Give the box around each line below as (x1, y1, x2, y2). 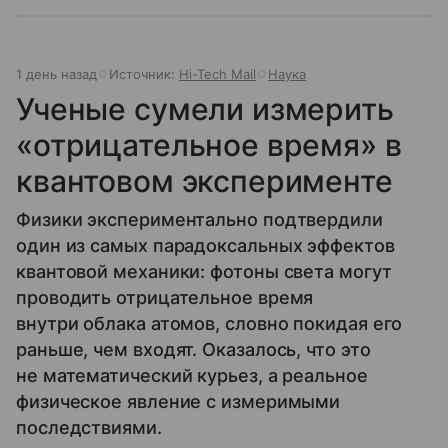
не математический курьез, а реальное (16, 364, 368, 386)
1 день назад (16, 65, 97, 82)
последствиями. (16, 416, 162, 438)
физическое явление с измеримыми (16, 390, 341, 412)
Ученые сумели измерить (16, 90, 394, 127)
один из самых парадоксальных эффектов (16, 234, 395, 256)
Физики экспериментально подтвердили (16, 208, 383, 230)
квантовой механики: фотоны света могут (16, 260, 392, 282)
